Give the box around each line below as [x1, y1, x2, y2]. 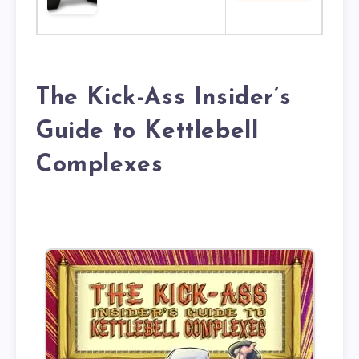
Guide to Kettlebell [36, 119, 259, 145]
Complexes [36, 153, 163, 179]
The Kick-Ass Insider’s [36, 86, 292, 111]
